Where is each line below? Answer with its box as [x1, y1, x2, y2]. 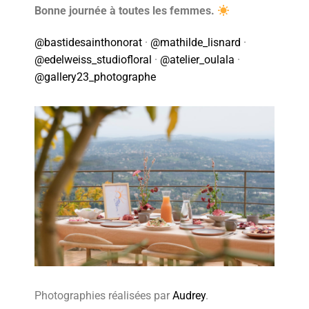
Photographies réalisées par [34, 288, 173, 302]
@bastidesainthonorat [34, 36, 143, 50]
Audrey [172, 288, 206, 302]
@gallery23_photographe [34, 70, 157, 84]
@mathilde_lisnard [150, 36, 241, 50]
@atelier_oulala [160, 53, 235, 67]
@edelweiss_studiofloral [34, 53, 152, 67]
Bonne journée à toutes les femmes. [34, 4, 218, 18]
